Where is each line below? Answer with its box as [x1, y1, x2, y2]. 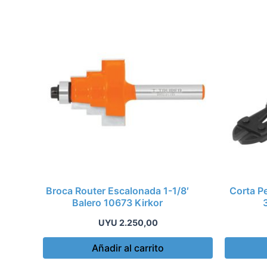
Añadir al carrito [92, 241, 164, 254]
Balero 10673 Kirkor [72, 196, 163, 209]
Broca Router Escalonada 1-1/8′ [46, 184, 189, 197]
